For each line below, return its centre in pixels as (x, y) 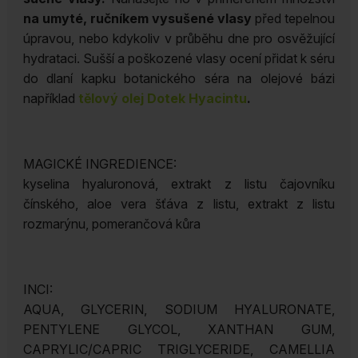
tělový (98, 99)
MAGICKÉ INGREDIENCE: (99, 164)
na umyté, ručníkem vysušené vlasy (137, 19)
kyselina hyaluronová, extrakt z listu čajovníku (179, 184)
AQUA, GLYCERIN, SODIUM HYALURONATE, (179, 310)
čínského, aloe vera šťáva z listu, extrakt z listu (179, 204)
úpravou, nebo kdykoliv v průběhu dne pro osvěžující (179, 39)
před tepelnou (294, 19)
